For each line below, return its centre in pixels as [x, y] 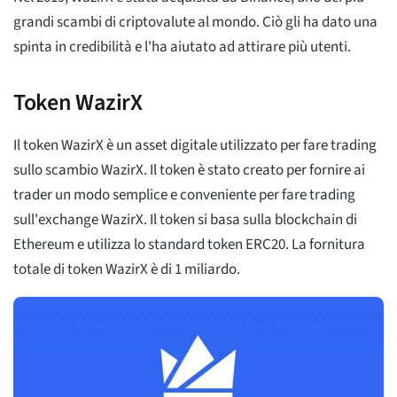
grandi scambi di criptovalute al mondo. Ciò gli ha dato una [195, 23]
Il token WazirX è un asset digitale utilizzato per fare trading [195, 146]
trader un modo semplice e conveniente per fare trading [184, 195]
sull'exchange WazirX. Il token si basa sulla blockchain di [185, 220]
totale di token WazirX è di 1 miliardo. [127, 270]
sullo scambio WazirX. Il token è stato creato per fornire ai [189, 171]
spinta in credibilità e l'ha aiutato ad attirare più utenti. [182, 47]
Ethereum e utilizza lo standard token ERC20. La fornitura [189, 245]
